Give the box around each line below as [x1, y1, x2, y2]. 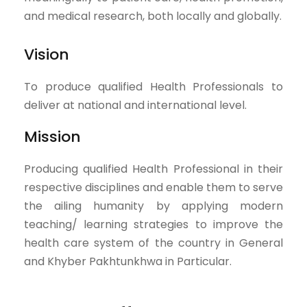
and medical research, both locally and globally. [24, 8, 282, 24]
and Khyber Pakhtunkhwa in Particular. [24, 254, 232, 269]
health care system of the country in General [24, 235, 283, 251]
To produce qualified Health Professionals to [24, 79, 283, 95]
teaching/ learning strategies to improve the [24, 217, 283, 232]
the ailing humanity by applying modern [24, 198, 283, 214]
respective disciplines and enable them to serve [24, 180, 283, 195]
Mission [24, 126, 81, 147]
